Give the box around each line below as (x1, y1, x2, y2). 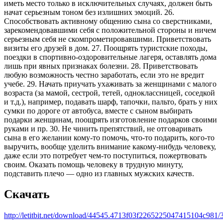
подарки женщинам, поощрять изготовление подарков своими (4, 115, 217, 124)
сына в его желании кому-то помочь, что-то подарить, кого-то (4, 133, 215, 142)
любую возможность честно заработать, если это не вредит (4, 70, 204, 79)
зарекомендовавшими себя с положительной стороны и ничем (4, 25, 216, 34)
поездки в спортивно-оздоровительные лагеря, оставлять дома (4, 52, 217, 61)
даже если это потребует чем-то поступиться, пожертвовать (4, 151, 207, 160)
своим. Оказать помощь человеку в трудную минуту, (4, 160, 183, 169)
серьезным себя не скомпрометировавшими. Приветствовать (4, 34, 211, 43)
